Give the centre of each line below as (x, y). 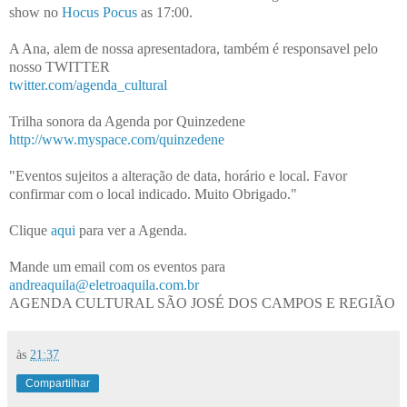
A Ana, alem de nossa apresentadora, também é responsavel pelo (194, 48)
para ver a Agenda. (131, 230)
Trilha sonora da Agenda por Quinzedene (127, 121)
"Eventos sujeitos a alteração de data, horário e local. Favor (178, 175)
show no (35, 12)
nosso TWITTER (60, 66)
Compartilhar (58, 383)
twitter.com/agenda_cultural (88, 84)
